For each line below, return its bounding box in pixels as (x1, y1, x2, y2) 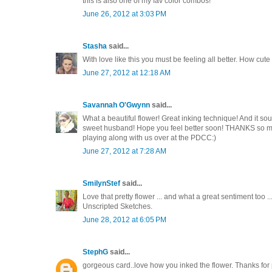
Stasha (83, 41, 107, 50)
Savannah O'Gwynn (83, 100, 150, 109)
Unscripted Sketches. (83, 202, 152, 211)
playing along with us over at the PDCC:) (83, 133, 216, 142)
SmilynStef (83, 178, 120, 188)
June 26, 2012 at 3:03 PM (83, 9, 166, 18)
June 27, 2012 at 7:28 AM (83, 146, 166, 155)
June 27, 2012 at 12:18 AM (83, 68, 171, 77)
